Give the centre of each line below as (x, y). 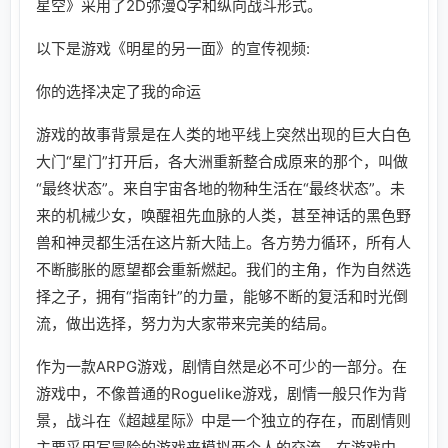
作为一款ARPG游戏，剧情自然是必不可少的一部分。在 (221, 366)
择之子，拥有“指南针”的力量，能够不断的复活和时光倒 (222, 296)
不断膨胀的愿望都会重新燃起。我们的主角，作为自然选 (223, 269)
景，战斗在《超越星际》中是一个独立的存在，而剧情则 (223, 420)
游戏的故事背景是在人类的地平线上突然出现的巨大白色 (223, 134)
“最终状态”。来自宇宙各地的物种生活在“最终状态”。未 (220, 188)
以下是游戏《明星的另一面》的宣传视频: (173, 48)
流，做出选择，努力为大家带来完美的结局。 (186, 323)
